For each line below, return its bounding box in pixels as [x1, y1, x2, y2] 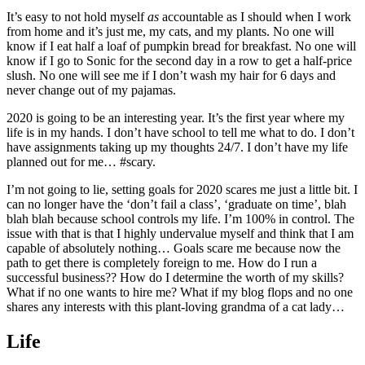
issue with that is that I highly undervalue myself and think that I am [7, 226, 354, 240]
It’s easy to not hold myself [7, 9, 147, 24]
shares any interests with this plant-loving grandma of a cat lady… [7, 299, 345, 314]
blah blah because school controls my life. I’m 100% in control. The [7, 211, 354, 226]
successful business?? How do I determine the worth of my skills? [7, 270, 344, 284]
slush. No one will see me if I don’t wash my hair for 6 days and [7, 68, 336, 82]
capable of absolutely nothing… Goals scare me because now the [7, 240, 341, 255]
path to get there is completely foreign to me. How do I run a [7, 255, 317, 270]
